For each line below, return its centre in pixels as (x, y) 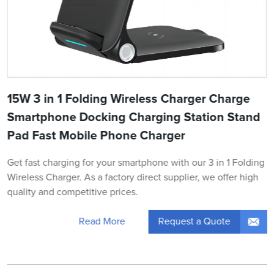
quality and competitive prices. (72, 192)
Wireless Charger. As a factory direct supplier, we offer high (133, 177)
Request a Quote (194, 221)
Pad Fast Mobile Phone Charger (96, 135)
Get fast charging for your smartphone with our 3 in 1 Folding (136, 162)
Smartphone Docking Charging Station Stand (134, 117)
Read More (102, 222)
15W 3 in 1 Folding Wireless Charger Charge (128, 99)
